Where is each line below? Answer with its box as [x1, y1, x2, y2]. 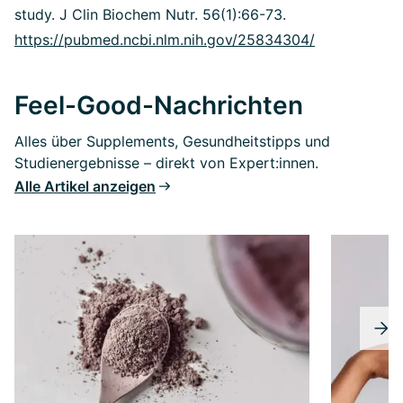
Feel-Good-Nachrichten [14, 89, 303, 121]
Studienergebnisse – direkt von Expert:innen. [14, 153, 318, 172]
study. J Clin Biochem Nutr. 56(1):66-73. [14, 4, 286, 23]
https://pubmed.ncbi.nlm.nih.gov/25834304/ [14, 30, 315, 49]
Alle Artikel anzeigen [14, 176, 156, 195]
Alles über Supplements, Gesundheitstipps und [14, 131, 330, 150]
